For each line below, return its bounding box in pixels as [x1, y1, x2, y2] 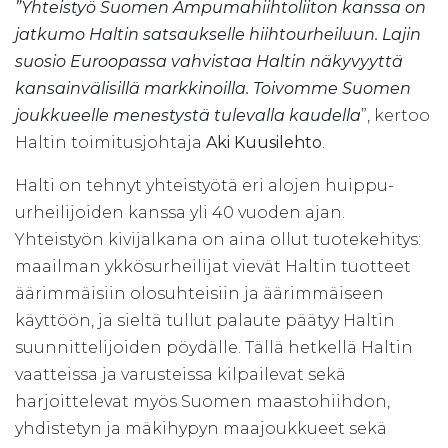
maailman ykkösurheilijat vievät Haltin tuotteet [15, 257, 411, 277]
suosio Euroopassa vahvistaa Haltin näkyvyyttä [15, 52, 403, 72]
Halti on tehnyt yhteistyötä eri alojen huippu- [15, 176, 394, 196]
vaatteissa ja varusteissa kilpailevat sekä [15, 365, 346, 385]
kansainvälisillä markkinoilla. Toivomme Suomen [15, 79, 411, 99]
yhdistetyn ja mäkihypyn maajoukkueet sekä [15, 419, 387, 439]
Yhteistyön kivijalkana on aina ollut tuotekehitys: [15, 230, 421, 250]
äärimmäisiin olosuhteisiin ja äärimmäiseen [15, 284, 384, 304]
